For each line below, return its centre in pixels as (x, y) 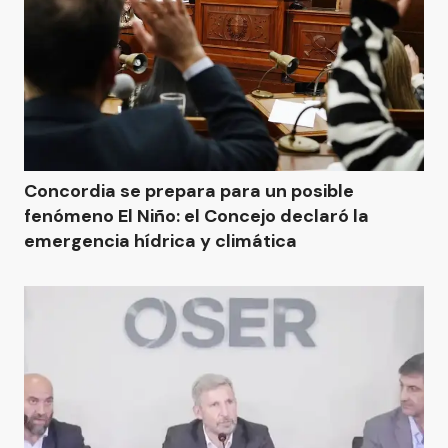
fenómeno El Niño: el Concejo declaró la (196, 216)
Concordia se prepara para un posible (189, 191)
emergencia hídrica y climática (160, 241)
